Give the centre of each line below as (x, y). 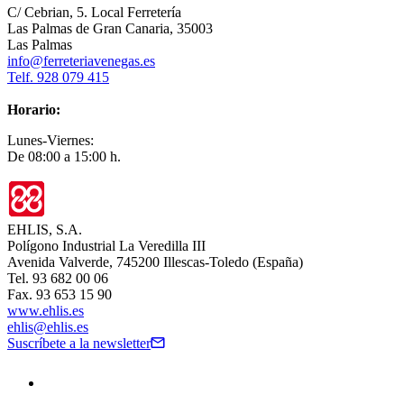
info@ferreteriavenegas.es (81, 61)
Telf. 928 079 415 (58, 78)
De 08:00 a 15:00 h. (64, 157)
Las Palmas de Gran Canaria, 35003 (110, 29)
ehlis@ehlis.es (48, 327)
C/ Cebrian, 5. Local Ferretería (94, 13)
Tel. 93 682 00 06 (58, 279)
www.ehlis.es (46, 311)
